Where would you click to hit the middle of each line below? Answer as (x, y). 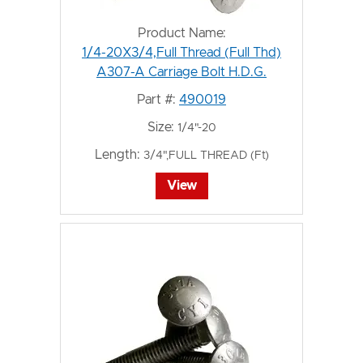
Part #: (156, 100)
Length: (117, 155)
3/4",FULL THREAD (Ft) (206, 156)
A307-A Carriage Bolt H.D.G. (181, 72)
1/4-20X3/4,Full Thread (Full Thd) (181, 53)
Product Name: (181, 33)
